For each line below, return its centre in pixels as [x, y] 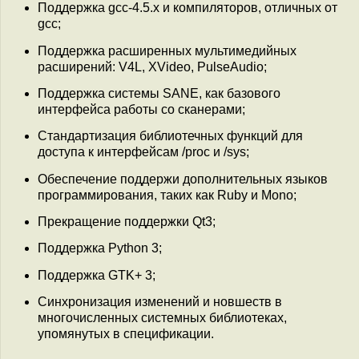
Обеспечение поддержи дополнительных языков [183, 179]
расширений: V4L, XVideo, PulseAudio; [152, 67]
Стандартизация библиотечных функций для [170, 136]
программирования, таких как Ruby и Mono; [167, 195]
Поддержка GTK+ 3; [97, 275]
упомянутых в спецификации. [126, 333]
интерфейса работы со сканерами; [141, 109]
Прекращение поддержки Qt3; [127, 221]
